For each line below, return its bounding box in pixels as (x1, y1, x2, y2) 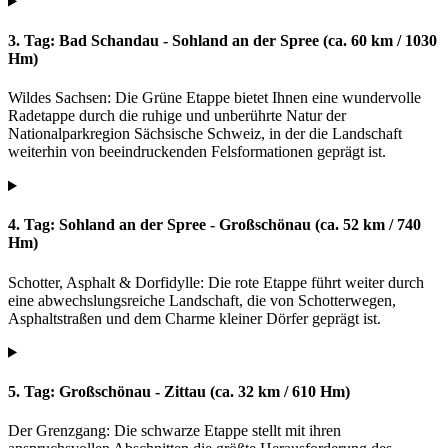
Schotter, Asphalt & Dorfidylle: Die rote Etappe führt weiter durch (8, 273, 424, 291)
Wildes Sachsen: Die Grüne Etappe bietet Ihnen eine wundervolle (8, 89, 421, 107)
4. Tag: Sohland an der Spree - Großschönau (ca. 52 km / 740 (8, 216, 421, 234)
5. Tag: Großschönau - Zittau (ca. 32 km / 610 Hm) (8, 382, 350, 400)
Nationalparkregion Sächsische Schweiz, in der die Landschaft (8, 125, 402, 143)
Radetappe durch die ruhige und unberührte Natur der (8, 107, 346, 125)
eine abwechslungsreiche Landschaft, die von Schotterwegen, (8, 291, 396, 309)
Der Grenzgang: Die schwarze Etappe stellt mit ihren (8, 422, 341, 440)
